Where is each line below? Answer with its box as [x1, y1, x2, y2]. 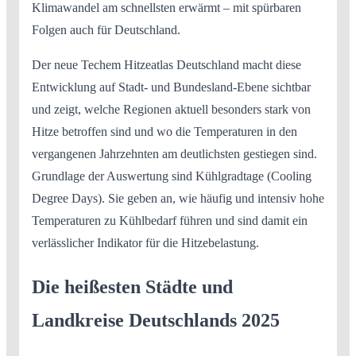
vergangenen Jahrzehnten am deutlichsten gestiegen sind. [32, 146, 317, 161]
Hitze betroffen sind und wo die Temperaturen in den [32, 124, 297, 138]
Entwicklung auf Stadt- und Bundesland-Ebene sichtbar [32, 79, 311, 94]
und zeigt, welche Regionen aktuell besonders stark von [32, 102, 311, 116]
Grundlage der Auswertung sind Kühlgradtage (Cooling [32, 168, 311, 183]
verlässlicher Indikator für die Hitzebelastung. [32, 235, 259, 250]
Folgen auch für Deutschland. [32, 22, 180, 37]
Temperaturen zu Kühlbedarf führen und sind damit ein [32, 213, 308, 227]
